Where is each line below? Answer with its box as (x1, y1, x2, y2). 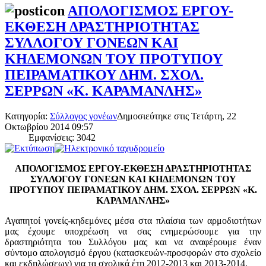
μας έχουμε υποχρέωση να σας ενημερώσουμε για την (5, 226, 261, 236)
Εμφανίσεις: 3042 (28, 132, 96, 142)
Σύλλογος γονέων (50, 110, 117, 121)
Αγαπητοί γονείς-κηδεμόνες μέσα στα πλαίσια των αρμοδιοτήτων (5, 215, 261, 226)
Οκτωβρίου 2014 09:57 (5, 121, 93, 132)
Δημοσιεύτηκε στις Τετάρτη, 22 (117, 110, 236, 121)
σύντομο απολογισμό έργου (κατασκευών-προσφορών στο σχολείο (5, 247, 261, 258)
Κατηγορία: (5, 110, 50, 121)
